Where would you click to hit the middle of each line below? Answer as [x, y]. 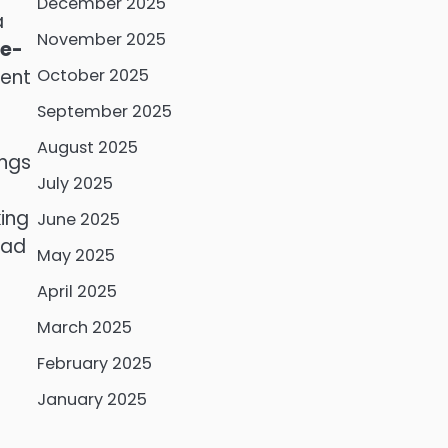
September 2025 [104, 111]
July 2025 [74, 183]
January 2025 [91, 399]
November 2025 [101, 39]
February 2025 [94, 363]
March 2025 [84, 327]
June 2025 [78, 219]
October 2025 [92, 75]
